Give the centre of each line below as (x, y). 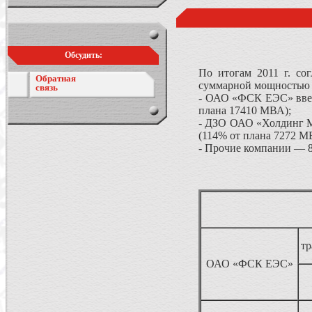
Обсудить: (83, 55)
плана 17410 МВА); (245, 110)
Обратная (56, 78)
